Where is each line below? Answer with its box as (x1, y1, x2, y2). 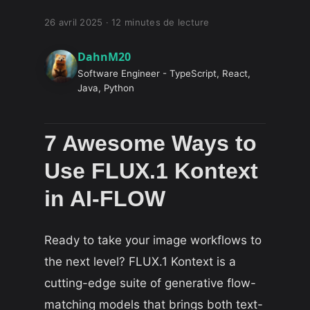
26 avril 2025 (44, 17, 103, 28)
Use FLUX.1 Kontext (44, 158, 258, 183)
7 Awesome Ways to (44, 130, 257, 156)
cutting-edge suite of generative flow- (44, 275, 256, 290)
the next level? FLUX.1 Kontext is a (44, 254, 236, 268)
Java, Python (77, 82, 134, 93)
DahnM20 (77, 48, 131, 64)
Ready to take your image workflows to (44, 232, 262, 247)
